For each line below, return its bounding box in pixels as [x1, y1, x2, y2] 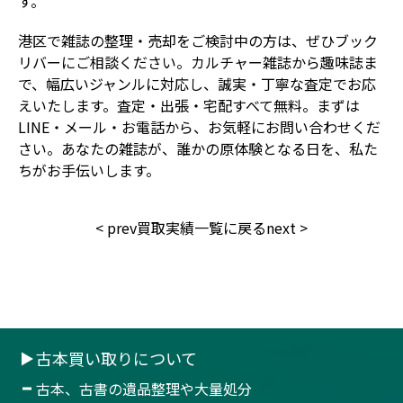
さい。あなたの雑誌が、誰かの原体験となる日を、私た [18, 137, 378, 159]
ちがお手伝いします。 [18, 158, 160, 181]
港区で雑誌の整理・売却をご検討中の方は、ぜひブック [18, 29, 378, 51]
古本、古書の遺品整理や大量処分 [36, 377, 252, 399]
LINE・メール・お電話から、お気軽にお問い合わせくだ [18, 115, 381, 138]
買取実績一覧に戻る [137, 216, 266, 238]
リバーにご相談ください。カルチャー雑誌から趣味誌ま [18, 50, 378, 73]
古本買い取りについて [36, 345, 197, 370]
